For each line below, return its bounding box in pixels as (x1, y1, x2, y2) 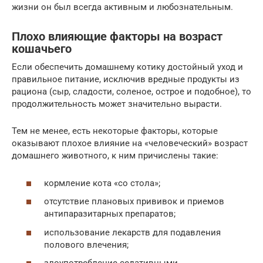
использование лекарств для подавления (44, 227, 221, 238)
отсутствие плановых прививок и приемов (44, 196, 224, 207)
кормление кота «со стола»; (44, 177, 160, 188)
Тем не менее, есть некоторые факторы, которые (12, 126, 218, 136)
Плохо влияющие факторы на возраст (12, 30, 222, 44)
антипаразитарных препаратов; (44, 208, 176, 219)
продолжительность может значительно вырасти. (12, 99, 222, 109)
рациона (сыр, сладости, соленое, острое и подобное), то (12, 86, 251, 97)
